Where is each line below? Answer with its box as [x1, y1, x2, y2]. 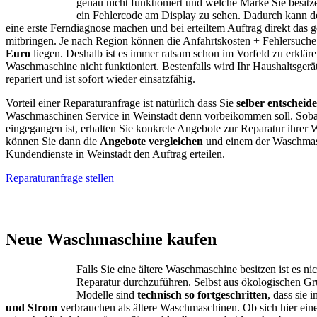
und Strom [6, 301, 57, 314]
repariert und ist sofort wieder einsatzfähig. [6, 73, 195, 86]
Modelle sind [76, 289, 137, 301]
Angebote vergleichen [100, 135, 203, 148]
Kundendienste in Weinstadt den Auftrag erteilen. [6, 148, 225, 161]
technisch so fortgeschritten [137, 289, 267, 301]
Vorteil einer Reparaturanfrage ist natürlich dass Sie [6, 97, 234, 110]
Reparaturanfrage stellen [6, 172, 114, 185]
